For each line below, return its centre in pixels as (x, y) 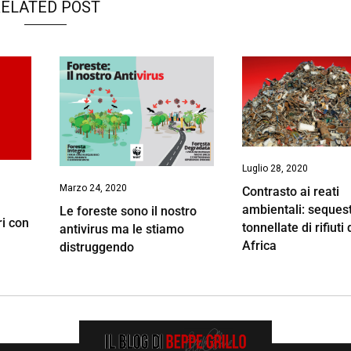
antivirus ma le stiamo (121, 229)
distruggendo (96, 247)
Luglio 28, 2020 (275, 168)
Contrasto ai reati (291, 191)
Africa (260, 245)
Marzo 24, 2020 (93, 188)
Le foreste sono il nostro (128, 211)
